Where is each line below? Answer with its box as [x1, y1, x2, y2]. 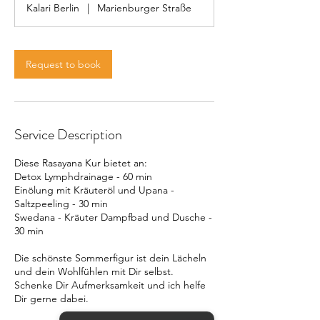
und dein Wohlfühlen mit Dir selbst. [14, 265, 174, 278]
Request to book [26, 58, 101, 71]
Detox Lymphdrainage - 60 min [14, 170, 152, 183]
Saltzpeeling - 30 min [14, 197, 108, 210]
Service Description [14, 124, 122, 145]
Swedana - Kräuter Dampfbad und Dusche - [14, 211, 212, 224]
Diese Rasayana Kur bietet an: [14, 156, 147, 169]
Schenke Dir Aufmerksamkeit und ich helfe [14, 279, 206, 291]
